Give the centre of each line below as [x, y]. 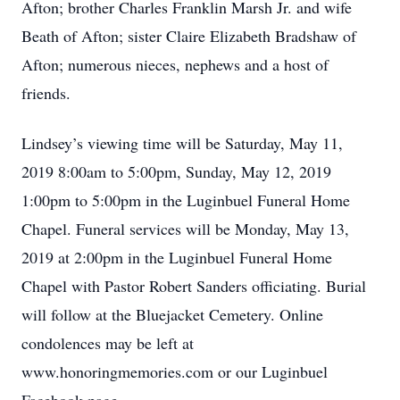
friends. [46, 93]
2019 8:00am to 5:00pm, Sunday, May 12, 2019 [176, 171]
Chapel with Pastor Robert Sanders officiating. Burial [194, 286]
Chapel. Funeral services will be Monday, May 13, [185, 229]
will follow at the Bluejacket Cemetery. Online [172, 314]
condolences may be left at [108, 343]
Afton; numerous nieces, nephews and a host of [175, 64]
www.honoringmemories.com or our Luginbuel [175, 371]
